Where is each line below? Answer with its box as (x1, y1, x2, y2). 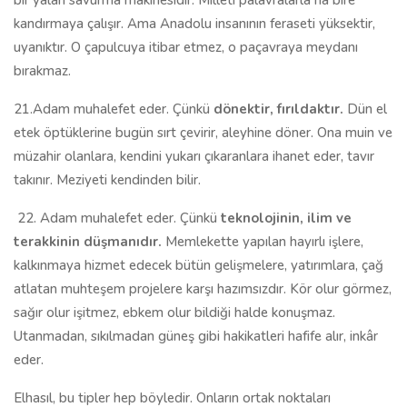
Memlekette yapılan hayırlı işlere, (165, 233, 363, 251)
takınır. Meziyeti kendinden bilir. (14, 171, 201, 189)
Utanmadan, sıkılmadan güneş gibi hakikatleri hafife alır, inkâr (14, 327, 378, 345)
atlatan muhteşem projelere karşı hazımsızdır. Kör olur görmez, (14, 280, 392, 298)
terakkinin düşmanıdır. (14, 233, 165, 251)
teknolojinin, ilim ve (221, 209, 352, 227)
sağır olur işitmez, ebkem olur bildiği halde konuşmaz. (14, 303, 335, 322)
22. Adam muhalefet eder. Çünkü (14, 209, 221, 227)
